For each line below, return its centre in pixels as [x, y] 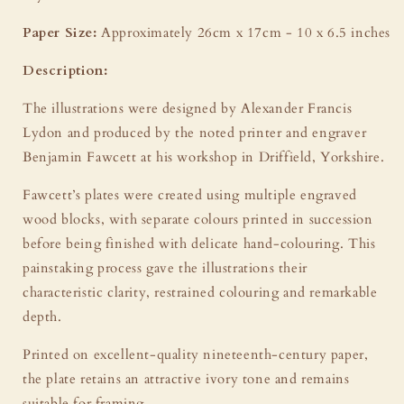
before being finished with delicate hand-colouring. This [199, 243]
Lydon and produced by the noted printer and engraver [195, 132]
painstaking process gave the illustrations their [165, 267]
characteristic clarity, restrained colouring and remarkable [200, 292]
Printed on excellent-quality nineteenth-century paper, [196, 354]
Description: [65, 70]
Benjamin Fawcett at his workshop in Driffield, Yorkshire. [204, 156]
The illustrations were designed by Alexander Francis [188, 108]
